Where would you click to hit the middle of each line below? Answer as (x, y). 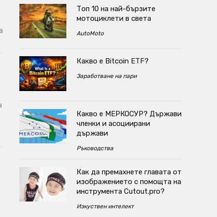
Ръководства (95, 148)
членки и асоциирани (113, 123)
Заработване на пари (106, 76)
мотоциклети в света (114, 19)
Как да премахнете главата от (129, 172)
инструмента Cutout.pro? (120, 191)
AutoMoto (90, 34)
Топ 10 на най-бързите (116, 9)
